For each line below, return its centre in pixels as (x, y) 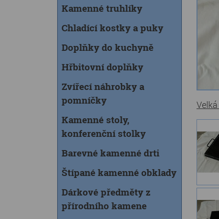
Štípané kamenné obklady (119, 172)
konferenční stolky (104, 133)
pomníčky (84, 100)
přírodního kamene (104, 206)
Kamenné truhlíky (102, 8)
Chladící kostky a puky (112, 28)
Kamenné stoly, (96, 120)
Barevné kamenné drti (110, 153)
